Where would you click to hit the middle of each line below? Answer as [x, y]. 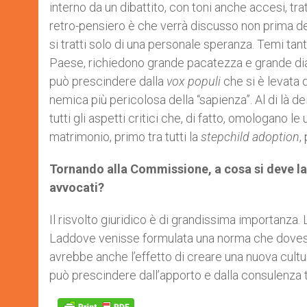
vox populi [194, 81]
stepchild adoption [250, 136]
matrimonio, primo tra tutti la [125, 136]
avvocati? [77, 187]
